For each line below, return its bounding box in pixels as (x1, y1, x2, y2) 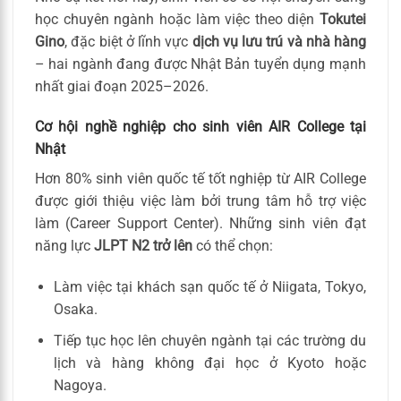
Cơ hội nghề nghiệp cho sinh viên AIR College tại (35, 118, 366, 136)
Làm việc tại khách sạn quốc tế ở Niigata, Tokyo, (53, 278, 366, 296)
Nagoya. (53, 376, 107, 394)
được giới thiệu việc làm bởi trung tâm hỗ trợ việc (35, 192, 366, 210)
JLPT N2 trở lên (94, 237, 192, 255)
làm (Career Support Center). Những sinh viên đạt (35, 215, 366, 233)
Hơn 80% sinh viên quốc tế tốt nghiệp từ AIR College (35, 170, 366, 188)
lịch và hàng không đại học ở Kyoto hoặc (53, 354, 366, 371)
